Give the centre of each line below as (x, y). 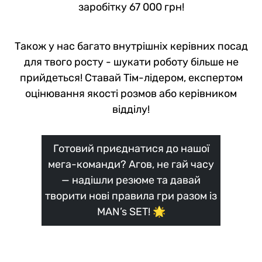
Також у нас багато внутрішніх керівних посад (131, 46)
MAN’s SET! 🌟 (131, 211)
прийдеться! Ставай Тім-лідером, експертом (131, 77)
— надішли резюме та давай (131, 180)
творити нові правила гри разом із (131, 196)
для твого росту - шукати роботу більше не (131, 62)
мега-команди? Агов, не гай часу (131, 164)
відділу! (131, 109)
